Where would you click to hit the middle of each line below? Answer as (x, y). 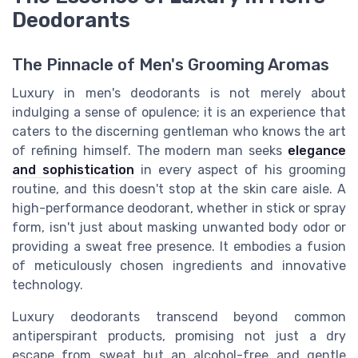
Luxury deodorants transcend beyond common (179, 317)
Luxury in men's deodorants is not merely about (179, 93)
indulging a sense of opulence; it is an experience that (179, 113)
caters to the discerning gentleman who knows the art (179, 132)
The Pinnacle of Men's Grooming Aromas (171, 65)
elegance (317, 151)
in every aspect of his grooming (240, 170)
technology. (48, 285)
